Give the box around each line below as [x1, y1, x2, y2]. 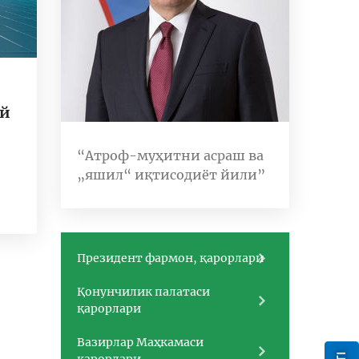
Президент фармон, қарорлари [77, 251, 264, 265]
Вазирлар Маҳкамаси [77, 335, 204, 349]
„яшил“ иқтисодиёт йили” [77, 167, 265, 183]
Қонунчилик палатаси [77, 284, 210, 299]
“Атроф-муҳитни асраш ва [77, 147, 264, 163]
